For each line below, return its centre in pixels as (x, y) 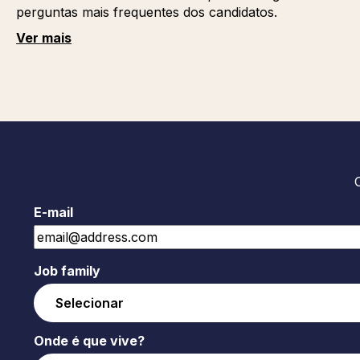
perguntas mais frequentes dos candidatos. (146, 12)
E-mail (53, 212)
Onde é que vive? (89, 341)
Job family (67, 271)
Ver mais (43, 38)
